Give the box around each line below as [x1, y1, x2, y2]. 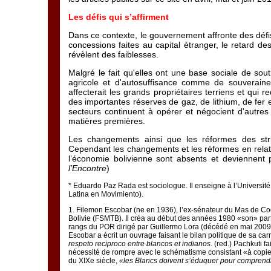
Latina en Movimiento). [68, 190, 143, 198]
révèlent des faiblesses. [68, 50, 158, 59]
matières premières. [68, 116, 145, 126]
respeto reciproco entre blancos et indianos [68, 240, 211, 248]
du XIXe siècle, [68, 256, 119, 265]
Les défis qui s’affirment [68, 12, 169, 22]
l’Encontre [68, 163, 106, 173]
